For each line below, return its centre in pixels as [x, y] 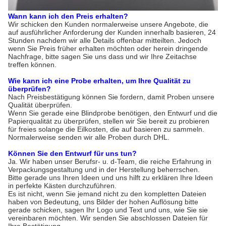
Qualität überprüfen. [40, 105]
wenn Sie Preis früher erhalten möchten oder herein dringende [108, 48]
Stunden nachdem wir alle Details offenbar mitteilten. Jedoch [105, 40]
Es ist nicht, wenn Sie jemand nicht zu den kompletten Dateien [107, 194]
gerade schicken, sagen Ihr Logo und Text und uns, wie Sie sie [108, 210]
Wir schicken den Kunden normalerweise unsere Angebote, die [108, 24]
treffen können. [32, 65]
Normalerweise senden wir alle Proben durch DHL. [89, 137]
